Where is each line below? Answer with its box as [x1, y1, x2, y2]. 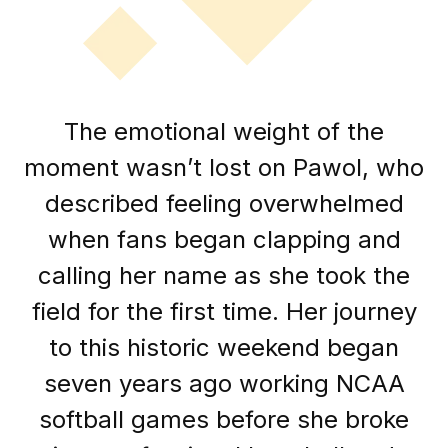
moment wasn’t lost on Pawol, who [24, 152, 424, 182]
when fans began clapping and [47, 224, 401, 254]
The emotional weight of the [64, 116, 384, 146]
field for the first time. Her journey [31, 296, 417, 326]
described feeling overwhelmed [44, 188, 404, 218]
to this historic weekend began [49, 332, 399, 362]
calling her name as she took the [38, 260, 410, 290]
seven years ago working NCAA [43, 368, 405, 398]
